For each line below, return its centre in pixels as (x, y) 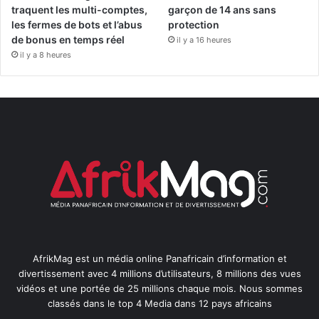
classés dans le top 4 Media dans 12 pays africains (159, 303)
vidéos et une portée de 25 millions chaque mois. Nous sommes (159, 288)
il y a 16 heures (204, 40)
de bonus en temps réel (68, 39)
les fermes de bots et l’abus (77, 24)
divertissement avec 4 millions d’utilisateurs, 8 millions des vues (159, 273)
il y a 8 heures (46, 54)
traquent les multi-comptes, (79, 9)
